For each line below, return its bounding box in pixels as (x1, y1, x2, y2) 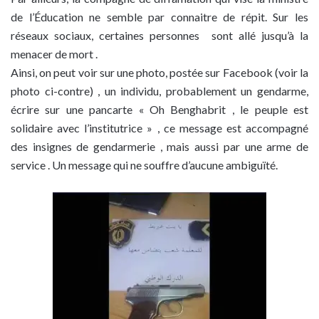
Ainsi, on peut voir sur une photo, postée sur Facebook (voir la (11, 66, 308, 79)
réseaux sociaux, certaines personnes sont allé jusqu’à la (11, 28, 308, 42)
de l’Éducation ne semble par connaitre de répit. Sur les (11, 10, 308, 23)
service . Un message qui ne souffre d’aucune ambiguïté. (11, 158, 278, 172)
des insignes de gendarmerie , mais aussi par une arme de (11, 140, 308, 153)
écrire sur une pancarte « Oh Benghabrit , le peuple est (11, 103, 308, 116)
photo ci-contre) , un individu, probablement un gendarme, (11, 84, 308, 98)
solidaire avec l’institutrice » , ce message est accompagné (11, 121, 308, 135)
